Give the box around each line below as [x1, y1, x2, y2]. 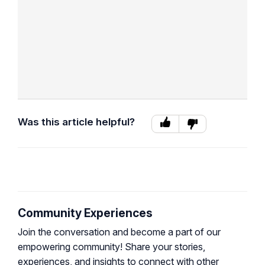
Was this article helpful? [18, 116, 135, 128]
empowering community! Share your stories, [18, 240, 205, 253]
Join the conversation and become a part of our [18, 225, 221, 238]
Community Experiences [18, 205, 153, 220]
